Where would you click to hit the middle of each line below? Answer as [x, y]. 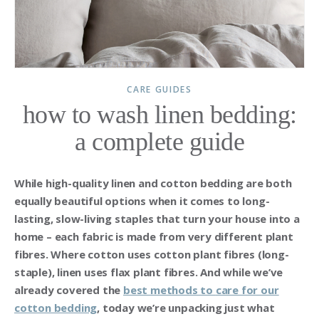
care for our [247, 289]
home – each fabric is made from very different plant [154, 236]
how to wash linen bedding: [159, 114]
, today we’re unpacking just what [186, 307]
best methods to [169, 289]
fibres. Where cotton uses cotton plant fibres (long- [152, 254]
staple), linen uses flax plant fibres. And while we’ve [149, 272]
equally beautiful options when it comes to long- [142, 200]
